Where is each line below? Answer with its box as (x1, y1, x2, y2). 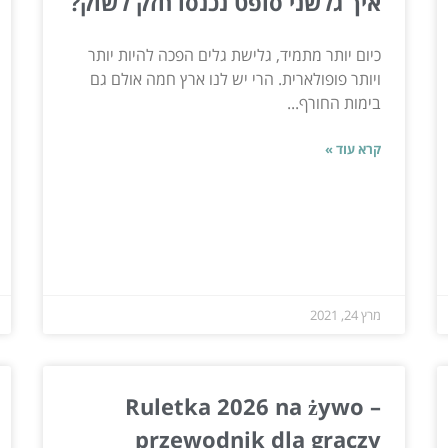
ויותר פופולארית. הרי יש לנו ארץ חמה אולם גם (90, 67, 382, 90)
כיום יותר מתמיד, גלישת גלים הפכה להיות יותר (88, 43, 382, 66)
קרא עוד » (325, 139, 382, 158)
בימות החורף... (287, 91, 382, 114)
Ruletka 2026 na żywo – (125, 390, 382, 421)
